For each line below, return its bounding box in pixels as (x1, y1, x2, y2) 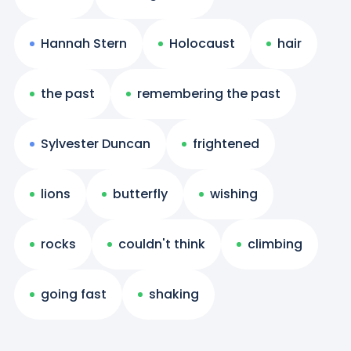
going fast (40, 284, 107, 303)
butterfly (112, 184, 168, 203)
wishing (209, 184, 258, 203)
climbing (247, 234, 302, 253)
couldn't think (118, 234, 205, 253)
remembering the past (136, 84, 280, 103)
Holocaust (168, 34, 235, 52)
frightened (192, 134, 259, 153)
